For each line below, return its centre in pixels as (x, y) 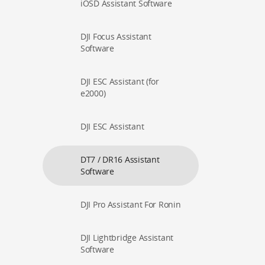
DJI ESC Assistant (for (120, 81)
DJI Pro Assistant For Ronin (131, 204)
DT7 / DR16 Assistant (120, 159)
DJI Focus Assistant (116, 36)
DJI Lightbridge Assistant (127, 237)
